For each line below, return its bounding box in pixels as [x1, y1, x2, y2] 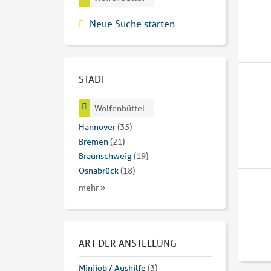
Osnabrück [79, 165, 119, 177]
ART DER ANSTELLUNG [79, 237, 177, 250]
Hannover [79, 122, 116, 133]
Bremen [79, 136, 108, 148]
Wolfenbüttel [94, 102, 145, 114]
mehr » [79, 182, 106, 194]
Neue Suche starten [90, 16, 175, 30]
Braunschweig [79, 151, 132, 162]
